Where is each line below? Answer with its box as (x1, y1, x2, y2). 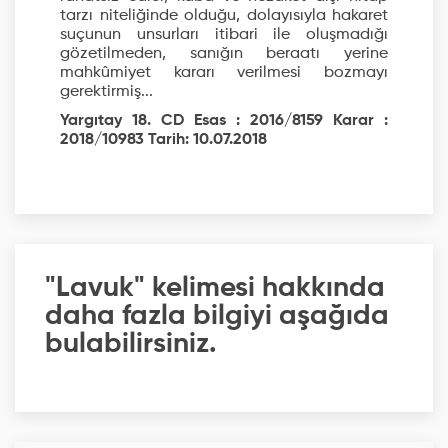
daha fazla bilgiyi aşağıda (45, 302, 389, 331)
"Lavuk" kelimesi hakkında (45, 274, 385, 303)
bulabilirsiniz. (45, 330, 217, 359)
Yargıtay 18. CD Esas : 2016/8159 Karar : (60, 113, 388, 130)
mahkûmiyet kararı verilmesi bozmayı (60, 65, 388, 82)
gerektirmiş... (60, 84, 153, 101)
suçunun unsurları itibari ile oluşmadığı (60, 27, 388, 44)
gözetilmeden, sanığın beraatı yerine (60, 46, 388, 63)
